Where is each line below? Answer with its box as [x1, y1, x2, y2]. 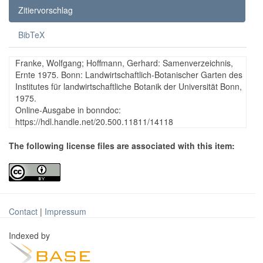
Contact [9, 205, 38, 217]
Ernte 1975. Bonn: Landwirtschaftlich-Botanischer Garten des [15, 68, 242, 80]
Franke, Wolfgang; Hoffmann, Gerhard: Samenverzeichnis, [15, 56, 233, 69]
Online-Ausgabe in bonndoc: [15, 103, 121, 116]
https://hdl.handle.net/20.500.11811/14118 [15, 115, 173, 127]
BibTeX [18, 28, 45, 41]
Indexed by [9, 229, 52, 241]
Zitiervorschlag [18, 4, 73, 16]
